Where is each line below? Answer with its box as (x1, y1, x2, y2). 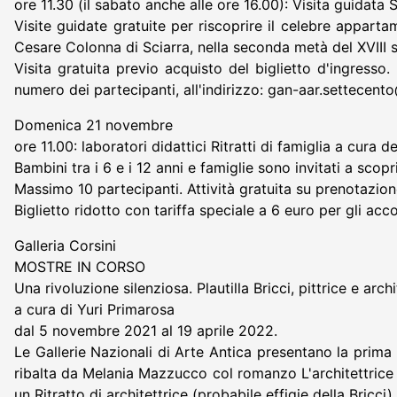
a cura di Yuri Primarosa (14, 300, 175, 318)
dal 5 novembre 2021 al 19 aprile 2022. (14, 321, 277, 339)
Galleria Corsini (14, 236, 116, 254)
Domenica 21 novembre (14, 115, 173, 134)
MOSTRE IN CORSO (14, 257, 145, 276)
